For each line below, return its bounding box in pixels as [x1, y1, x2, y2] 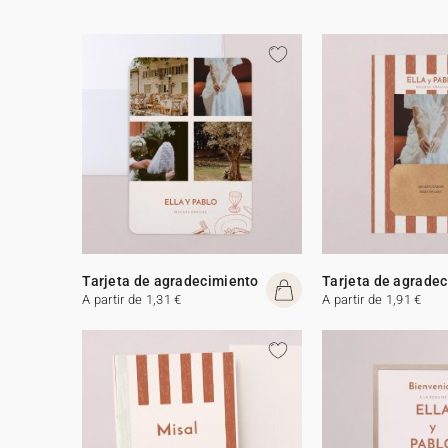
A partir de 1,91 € [322, 291, 422, 307]
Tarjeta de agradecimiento [82, 272, 259, 289]
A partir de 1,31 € [82, 291, 182, 307]
